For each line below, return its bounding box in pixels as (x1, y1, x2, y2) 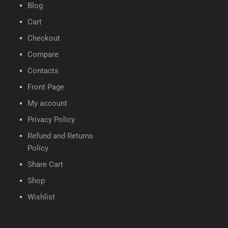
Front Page (27, 82, 64, 92)
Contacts (27, 66, 59, 75)
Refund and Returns (27, 131, 93, 140)
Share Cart (27, 159, 63, 169)
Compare (27, 49, 59, 59)
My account (27, 98, 67, 108)
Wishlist (27, 192, 55, 202)
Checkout (27, 33, 60, 43)
